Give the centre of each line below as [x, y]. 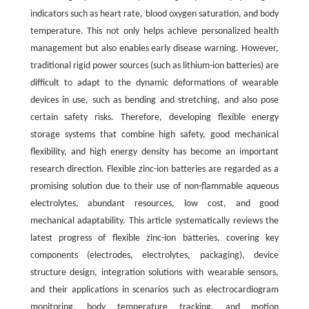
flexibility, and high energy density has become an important [154, 152]
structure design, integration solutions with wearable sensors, [154, 273]
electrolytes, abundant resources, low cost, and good [154, 204]
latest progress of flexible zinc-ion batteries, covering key [154, 239]
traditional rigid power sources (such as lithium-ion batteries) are [154, 66]
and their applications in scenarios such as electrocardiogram [154, 290]
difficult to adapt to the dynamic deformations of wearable [154, 83]
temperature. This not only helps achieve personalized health [154, 32]
